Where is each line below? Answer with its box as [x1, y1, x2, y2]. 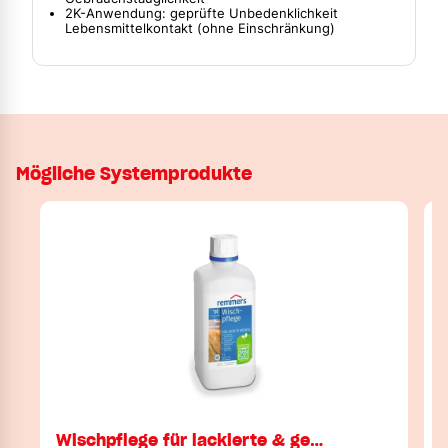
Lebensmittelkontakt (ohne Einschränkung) [65, 21, 335, 37]
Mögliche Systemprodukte [16, 162, 252, 186]
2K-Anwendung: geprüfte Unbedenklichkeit [65, 6, 338, 22]
